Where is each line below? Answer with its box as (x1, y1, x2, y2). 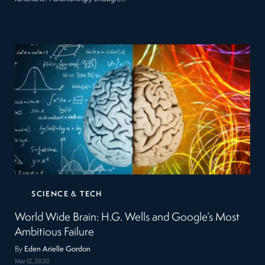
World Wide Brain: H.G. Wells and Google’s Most (15, 211, 240, 224)
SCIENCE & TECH (31, 190, 102, 198)
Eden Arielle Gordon (24, 245, 91, 253)
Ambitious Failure (15, 226, 95, 238)
